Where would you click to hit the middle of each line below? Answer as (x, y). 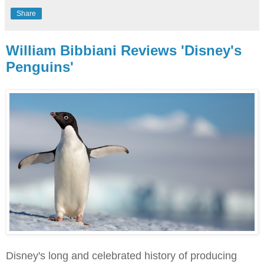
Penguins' (40, 67)
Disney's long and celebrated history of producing (121, 256)
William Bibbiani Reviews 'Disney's (124, 51)
